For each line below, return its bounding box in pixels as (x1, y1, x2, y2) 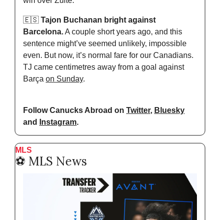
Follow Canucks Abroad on (23, 106, 126, 114)
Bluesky (154, 106, 185, 114)
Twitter (126, 106, 150, 114)
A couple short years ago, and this (63, 27, 182, 36)
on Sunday (46, 74, 83, 83)
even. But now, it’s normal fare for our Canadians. (23, 51, 193, 59)
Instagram (39, 117, 77, 126)
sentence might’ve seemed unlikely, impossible (23, 39, 187, 48)
